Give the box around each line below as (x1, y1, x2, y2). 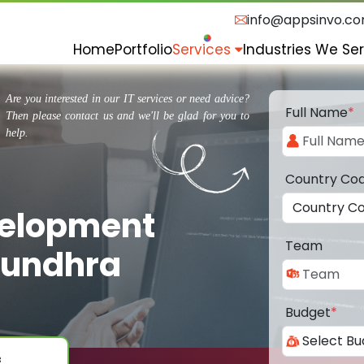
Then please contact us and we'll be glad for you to (6, 110, 249, 123)
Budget (285, 303, 331, 323)
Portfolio (115, 39, 172, 59)
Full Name (285, 103, 348, 123)
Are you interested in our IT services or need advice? (6, 93, 249, 106)
